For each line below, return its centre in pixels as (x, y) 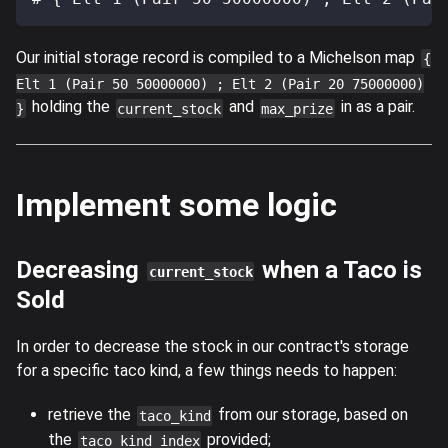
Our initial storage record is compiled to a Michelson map (217, 57)
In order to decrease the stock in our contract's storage (212, 347)
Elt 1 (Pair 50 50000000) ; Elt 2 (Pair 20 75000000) (220, 83)
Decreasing (80, 270)
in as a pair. (375, 107)
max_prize (297, 108)
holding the (70, 107)
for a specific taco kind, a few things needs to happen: (206, 371)
